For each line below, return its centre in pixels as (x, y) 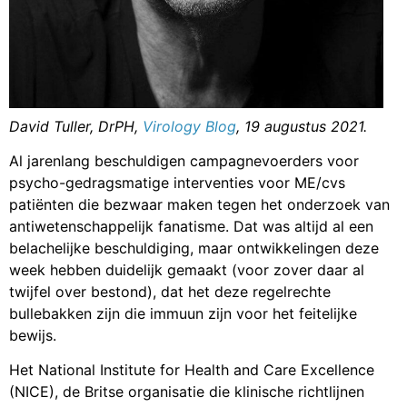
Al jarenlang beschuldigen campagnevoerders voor (184, 161)
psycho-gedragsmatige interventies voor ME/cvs (177, 183)
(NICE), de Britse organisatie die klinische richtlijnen (187, 392)
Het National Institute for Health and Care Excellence (192, 370)
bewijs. (33, 336)
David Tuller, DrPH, (76, 126)
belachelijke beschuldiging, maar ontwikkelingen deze (194, 248)
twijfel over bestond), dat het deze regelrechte (170, 292)
